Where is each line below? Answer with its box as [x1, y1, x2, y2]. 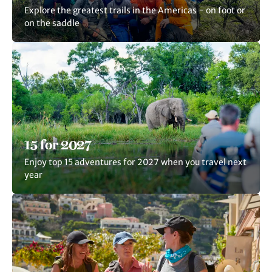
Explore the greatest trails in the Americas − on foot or [24, 5, 245, 16]
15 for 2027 [24, 136, 91, 153]
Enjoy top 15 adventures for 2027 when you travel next [24, 157, 246, 168]
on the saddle [24, 18, 80, 29]
